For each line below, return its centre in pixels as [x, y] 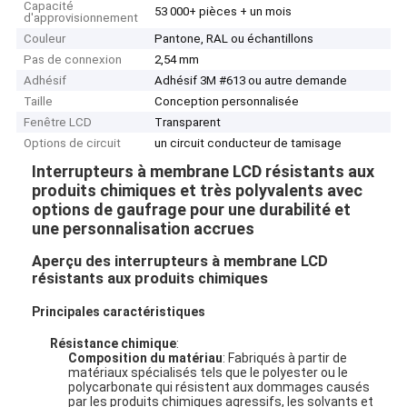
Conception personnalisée [227, 102]
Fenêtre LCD [58, 123]
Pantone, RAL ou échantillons [234, 39]
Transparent [188, 123]
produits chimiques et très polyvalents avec [198, 190]
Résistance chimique [114, 343]
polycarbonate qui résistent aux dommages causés [219, 387]
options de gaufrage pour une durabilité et [192, 209]
